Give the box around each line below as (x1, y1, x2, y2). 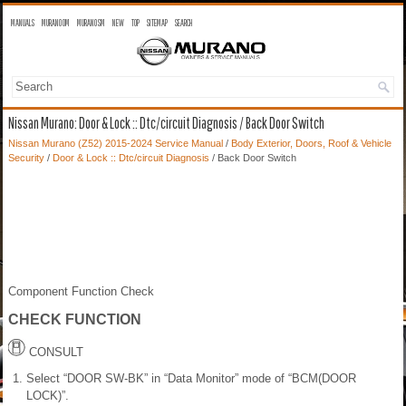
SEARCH (175, 17, 193, 28)
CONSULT (25, 345, 83, 360)
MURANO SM (77, 17, 105, 28)
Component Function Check (8, 285, 154, 299)
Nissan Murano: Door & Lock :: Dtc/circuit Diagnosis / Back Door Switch (8, 114, 324, 132)
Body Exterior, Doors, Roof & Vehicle (231, 138, 391, 150)
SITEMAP (147, 17, 168, 28)
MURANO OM (42, 17, 70, 28)
